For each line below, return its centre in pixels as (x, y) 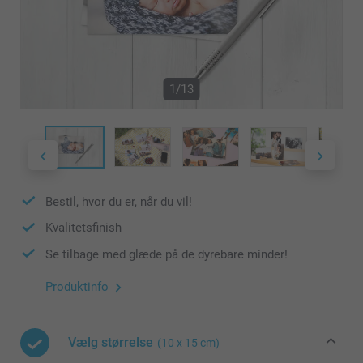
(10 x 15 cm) (188, 343)
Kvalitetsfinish (83, 228)
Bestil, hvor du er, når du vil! (119, 201)
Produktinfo (77, 287)
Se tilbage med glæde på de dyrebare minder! (167, 254)
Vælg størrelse (111, 343)
